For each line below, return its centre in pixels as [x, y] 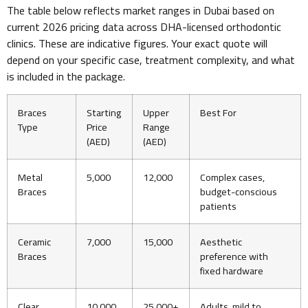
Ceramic [34, 242]
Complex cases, [232, 177]
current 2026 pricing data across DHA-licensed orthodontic [144, 26]
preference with [234, 256]
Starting [104, 113]
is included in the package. [66, 76]
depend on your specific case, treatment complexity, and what [151, 59]
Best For [218, 113]
